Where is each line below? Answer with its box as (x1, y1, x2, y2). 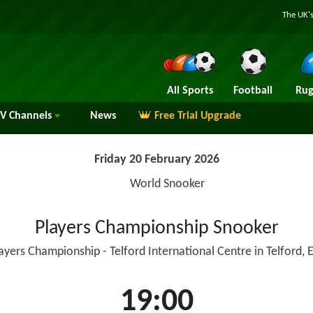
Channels (6, 110, 54, 122)
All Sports (166, 85, 213, 96)
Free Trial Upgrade (154, 110, 241, 122)
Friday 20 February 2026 (94, 153, 219, 166)
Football (233, 85, 272, 96)
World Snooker (130, 177, 205, 191)
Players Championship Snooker (34, 219, 279, 238)
